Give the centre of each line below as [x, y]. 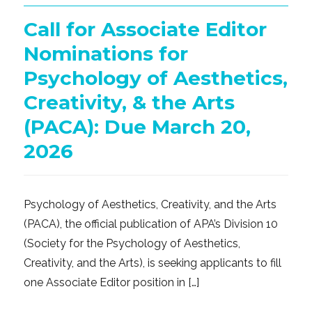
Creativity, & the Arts [130, 103]
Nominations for [106, 54]
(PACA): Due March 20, [138, 127]
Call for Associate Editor [146, 30]
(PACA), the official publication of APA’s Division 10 [151, 224]
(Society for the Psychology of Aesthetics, [132, 244]
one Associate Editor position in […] [112, 283]
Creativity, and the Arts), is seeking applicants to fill [153, 263]
